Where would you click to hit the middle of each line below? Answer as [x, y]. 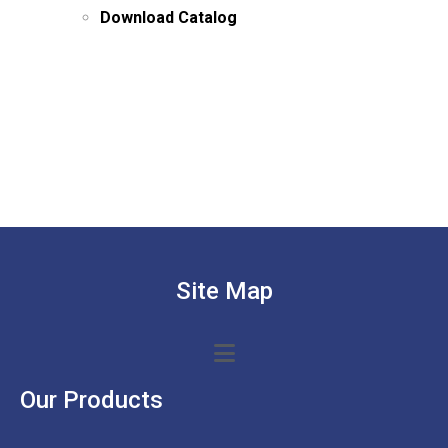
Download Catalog [168, 18]
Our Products [91, 400]
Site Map [224, 291]
